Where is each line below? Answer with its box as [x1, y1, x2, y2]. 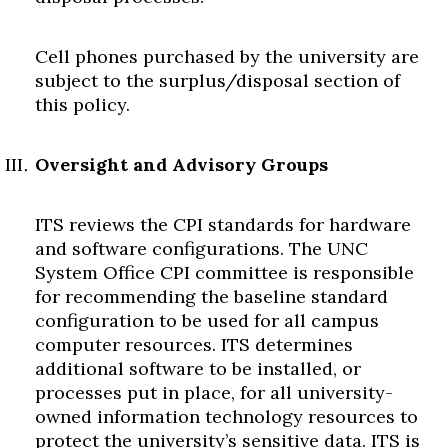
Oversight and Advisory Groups [35, 153, 328, 176]
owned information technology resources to [35, 405, 418, 428]
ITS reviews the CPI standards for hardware [35, 213, 411, 236]
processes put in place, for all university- [35, 381, 393, 404]
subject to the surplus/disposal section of [35, 69, 400, 92]
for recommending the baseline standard [35, 285, 388, 308]
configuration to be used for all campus [35, 309, 379, 332]
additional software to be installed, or [35, 357, 361, 380]
